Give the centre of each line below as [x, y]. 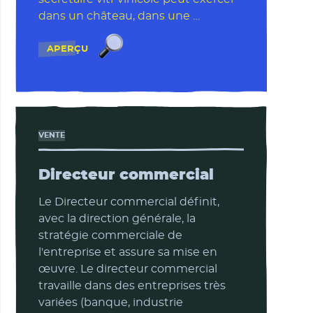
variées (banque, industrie [110, 303]
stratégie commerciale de [110, 236]
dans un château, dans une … [119, 16]
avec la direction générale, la [117, 219]
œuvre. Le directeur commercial [128, 269]
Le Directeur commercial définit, [129, 202]
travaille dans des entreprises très [132, 286]
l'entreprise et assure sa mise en [128, 253]
